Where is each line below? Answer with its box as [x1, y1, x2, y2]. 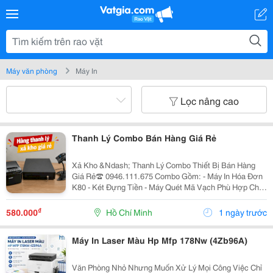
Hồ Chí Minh [105, 206, 152, 218]
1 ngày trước [217, 206, 267, 218]
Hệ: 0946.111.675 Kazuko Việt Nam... [135, 203, 204, 214]
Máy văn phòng [6, 65, 57, 76]
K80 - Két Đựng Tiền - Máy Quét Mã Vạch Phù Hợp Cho [71, 181, 88, 192]
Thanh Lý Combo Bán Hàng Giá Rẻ [71, 132, 216, 144]
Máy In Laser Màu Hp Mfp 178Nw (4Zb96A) [71, 234, 247, 246]
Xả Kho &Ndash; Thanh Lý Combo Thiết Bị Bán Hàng [71, 159, 255, 170]
